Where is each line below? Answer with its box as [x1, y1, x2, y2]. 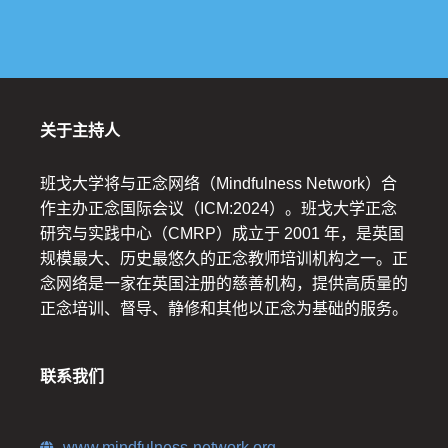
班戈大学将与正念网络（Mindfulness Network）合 [40, 175, 397, 193]
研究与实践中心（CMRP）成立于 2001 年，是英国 [40, 225, 404, 243]
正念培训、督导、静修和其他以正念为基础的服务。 [40, 300, 408, 318]
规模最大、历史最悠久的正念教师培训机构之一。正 [40, 250, 408, 268]
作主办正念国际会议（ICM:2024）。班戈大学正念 [40, 200, 397, 218]
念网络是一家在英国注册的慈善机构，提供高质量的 [40, 275, 408, 293]
